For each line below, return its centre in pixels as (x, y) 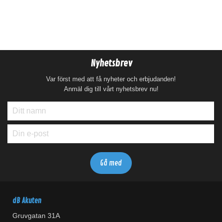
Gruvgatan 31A (36, 216)
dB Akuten (27, 201)
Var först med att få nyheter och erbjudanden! (111, 79)
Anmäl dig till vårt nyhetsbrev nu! (111, 89)
